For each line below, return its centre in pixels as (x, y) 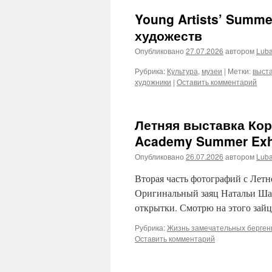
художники (153, 82)
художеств (168, 35)
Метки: (239, 71)
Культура (182, 71)
